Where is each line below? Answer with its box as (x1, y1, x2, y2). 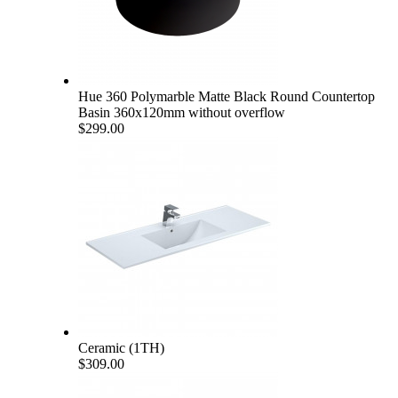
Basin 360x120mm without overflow (78, 104, 285, 120)
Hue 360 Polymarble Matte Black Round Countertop (78, 88, 375, 104)
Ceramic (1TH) (78, 339, 164, 355)
